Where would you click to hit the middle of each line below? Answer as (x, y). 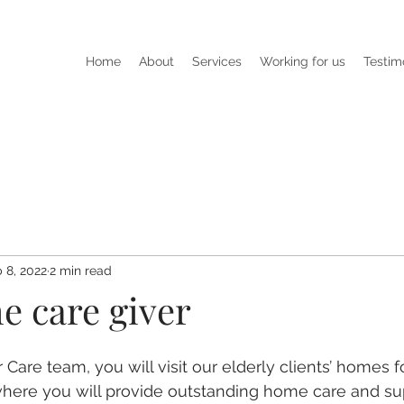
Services (217, 61)
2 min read (81, 270)
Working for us (303, 61)
